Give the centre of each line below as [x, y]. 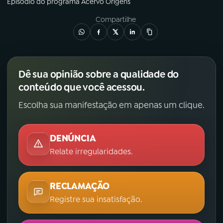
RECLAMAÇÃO [80, 186]
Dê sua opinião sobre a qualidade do [99, 74]
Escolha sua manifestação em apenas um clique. [111, 105]
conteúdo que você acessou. [82, 87]
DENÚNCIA [73, 139]
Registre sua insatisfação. [96, 200]
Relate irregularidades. [91, 152]
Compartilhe [115, 20]
